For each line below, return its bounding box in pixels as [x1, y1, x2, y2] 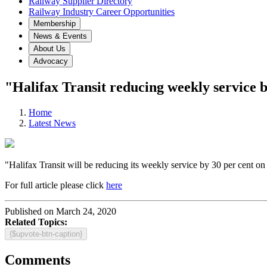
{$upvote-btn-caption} [10, 229, 82, 238]
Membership [33, 19, 76, 28]
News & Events [33, 32, 87, 41]
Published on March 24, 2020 [5, 206, 116, 216]
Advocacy [33, 57, 68, 66]
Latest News [29, 117, 76, 128]
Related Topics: [5, 216, 67, 227]
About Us [33, 44, 66, 53]
